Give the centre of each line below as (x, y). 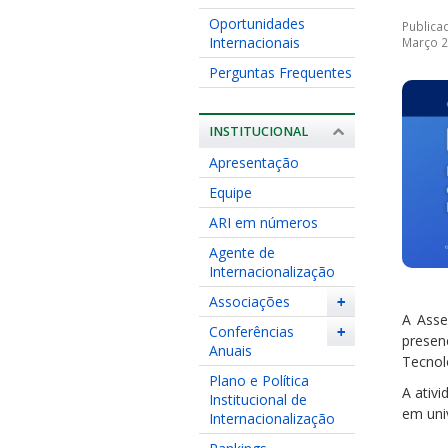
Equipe (230, 192)
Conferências (251, 331)
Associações (249, 301)
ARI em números (263, 222)
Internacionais (254, 42)
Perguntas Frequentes (280, 72)
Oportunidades (256, 23)
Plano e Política (258, 380)
